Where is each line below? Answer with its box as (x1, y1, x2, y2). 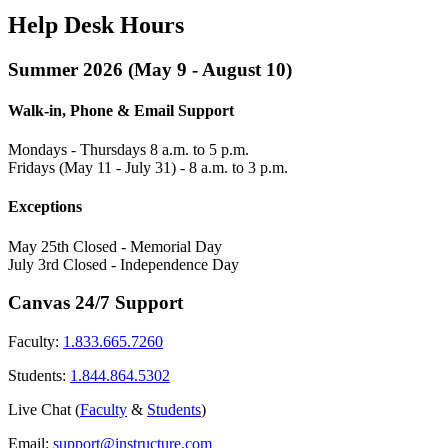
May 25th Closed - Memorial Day (8, 237, 222, 255)
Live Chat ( (8, 401, 80, 418)
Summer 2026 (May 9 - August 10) (8, 58, 292, 80)
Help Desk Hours (8, 11, 184, 38)
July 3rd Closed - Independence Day (8, 255, 239, 273)
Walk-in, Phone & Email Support (8, 101, 234, 119)
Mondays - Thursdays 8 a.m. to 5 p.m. (8, 141, 249, 159)
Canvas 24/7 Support (8, 292, 183, 314)
